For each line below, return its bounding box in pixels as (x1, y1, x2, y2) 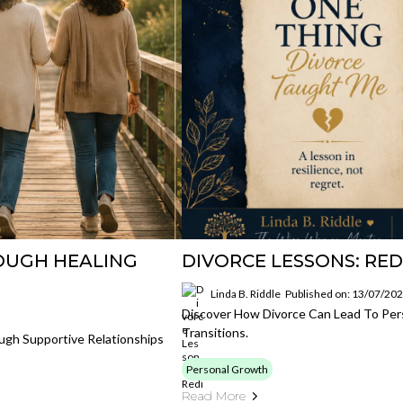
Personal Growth (186, 363, 269, 376)
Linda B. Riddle (210, 286, 282, 300)
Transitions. (182, 325, 249, 340)
